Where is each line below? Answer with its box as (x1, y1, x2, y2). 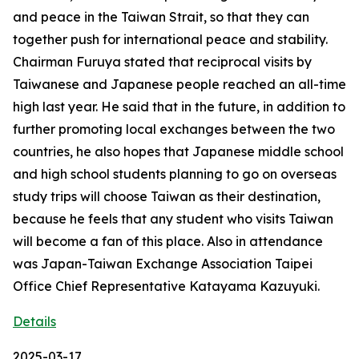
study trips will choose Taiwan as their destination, (13, 188, 321, 204)
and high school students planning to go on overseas (13, 166, 337, 182)
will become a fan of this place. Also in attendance (13, 233, 323, 249)
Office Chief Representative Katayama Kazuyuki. (13, 278, 320, 294)
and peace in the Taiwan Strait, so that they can (13, 9, 309, 25)
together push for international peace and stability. (13, 31, 328, 47)
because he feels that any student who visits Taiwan (13, 211, 333, 227)
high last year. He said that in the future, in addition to (13, 99, 345, 115)
